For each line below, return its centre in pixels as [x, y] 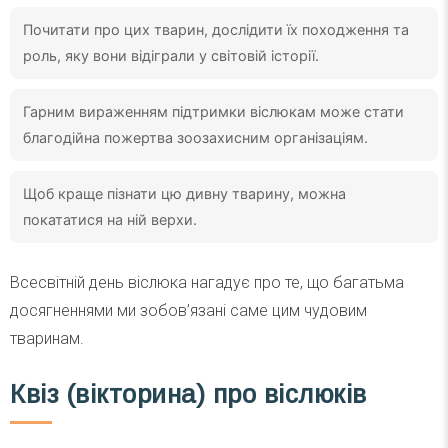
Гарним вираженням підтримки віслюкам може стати [213, 111]
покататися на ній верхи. [112, 219]
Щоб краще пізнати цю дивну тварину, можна [184, 193]
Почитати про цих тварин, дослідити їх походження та [216, 29]
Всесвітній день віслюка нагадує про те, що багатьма [207, 282]
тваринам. [47, 338]
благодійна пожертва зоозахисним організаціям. [195, 137]
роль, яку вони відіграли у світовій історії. [171, 55]
